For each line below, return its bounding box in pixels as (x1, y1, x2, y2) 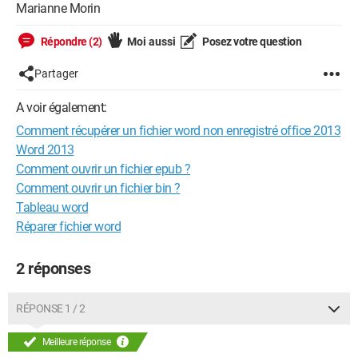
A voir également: (16, 100, 107, 115)
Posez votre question (200, 35, 301, 48)
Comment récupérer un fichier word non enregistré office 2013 (16, 123, 340, 138)
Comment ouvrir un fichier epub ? (16, 161, 190, 177)
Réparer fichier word (16, 219, 121, 234)
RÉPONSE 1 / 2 (16, 302, 86, 315)
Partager (34, 67, 78, 80)
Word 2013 (16, 142, 74, 157)
